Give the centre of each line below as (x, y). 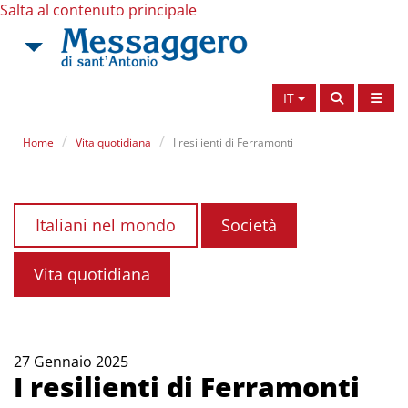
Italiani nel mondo (106, 225)
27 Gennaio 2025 (71, 362)
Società (249, 225)
